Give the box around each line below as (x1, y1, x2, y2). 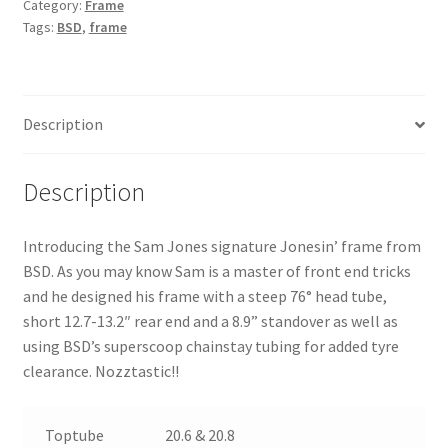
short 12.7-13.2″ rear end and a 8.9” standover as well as (22, 310, 398, 331)
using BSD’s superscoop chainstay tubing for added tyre (22, 335, 399, 356)
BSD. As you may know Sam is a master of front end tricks (22, 260, 411, 281)
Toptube (45, 424, 105, 445)
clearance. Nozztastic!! (22, 360, 179, 381)
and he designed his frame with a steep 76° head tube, (22, 285, 387, 306)
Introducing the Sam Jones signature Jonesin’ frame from (22, 235, 421, 256)
